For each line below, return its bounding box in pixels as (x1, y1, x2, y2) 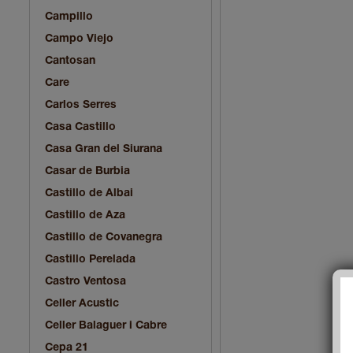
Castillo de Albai (45, 188, 133, 199)
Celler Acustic (45, 298, 119, 309)
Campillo (45, 11, 93, 22)
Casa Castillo (45, 121, 116, 132)
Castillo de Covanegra (45, 232, 162, 243)
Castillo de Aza (45, 210, 125, 221)
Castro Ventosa (45, 276, 126, 287)
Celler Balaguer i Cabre (45, 320, 167, 331)
